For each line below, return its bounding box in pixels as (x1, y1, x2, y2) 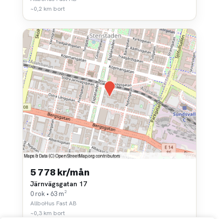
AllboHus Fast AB (30, 199, 77, 207)
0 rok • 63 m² (30, 189, 67, 198)
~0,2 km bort (30, 5, 65, 13)
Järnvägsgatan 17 (30, 179, 87, 188)
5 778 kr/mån (30, 166, 89, 178)
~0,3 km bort (30, 209, 65, 217)
